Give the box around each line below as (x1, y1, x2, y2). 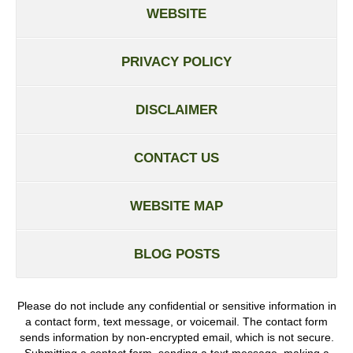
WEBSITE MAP (130, 198, 223, 214)
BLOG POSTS (133, 246, 220, 262)
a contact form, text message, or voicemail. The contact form (25, 314, 328, 328)
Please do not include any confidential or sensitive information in (17, 299, 336, 312)
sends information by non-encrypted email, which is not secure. (19, 330, 334, 344)
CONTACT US (134, 150, 219, 165)
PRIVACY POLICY (121, 54, 232, 69)
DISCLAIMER (136, 102, 217, 117)
